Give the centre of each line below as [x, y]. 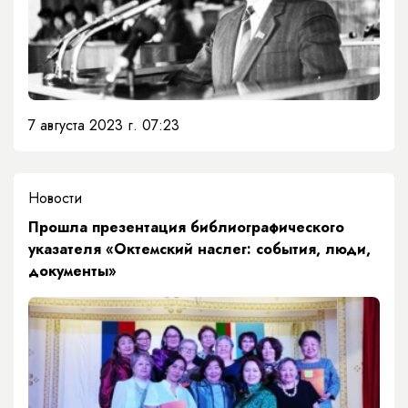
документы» [72, 271]
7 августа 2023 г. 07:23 [104, 125]
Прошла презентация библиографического [186, 227]
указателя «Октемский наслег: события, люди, [199, 249]
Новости [55, 198]
